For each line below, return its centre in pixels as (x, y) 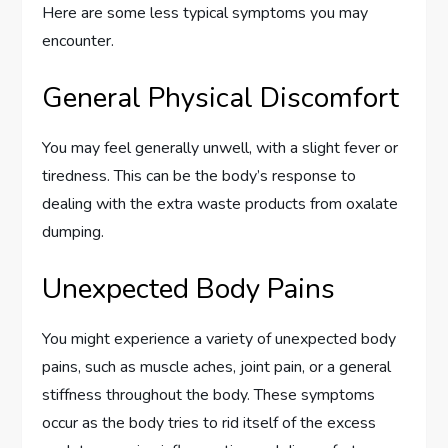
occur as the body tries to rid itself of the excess (209, 423)
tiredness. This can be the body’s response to (199, 176)
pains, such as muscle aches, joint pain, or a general (217, 367)
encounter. (78, 41)
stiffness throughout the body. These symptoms (209, 395)
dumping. (73, 232)
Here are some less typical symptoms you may (205, 13)
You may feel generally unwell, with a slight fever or (220, 148)
